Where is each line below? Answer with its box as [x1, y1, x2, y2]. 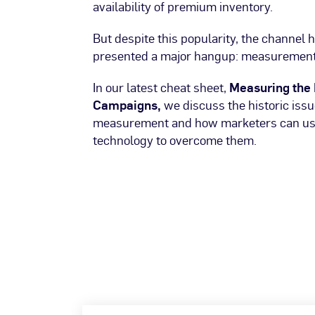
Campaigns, [93, 96, 161, 115]
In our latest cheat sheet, [93, 78, 229, 97]
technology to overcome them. [93, 131, 257, 150]
